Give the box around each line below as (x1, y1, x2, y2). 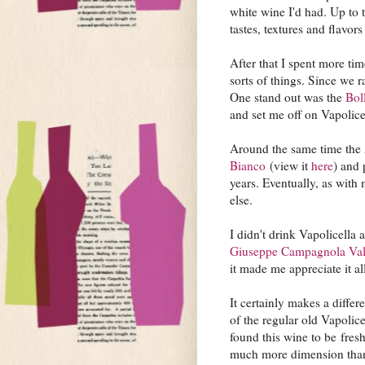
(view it (266, 156, 311, 174)
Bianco (230, 156, 266, 174)
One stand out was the (230, 88, 345, 105)
